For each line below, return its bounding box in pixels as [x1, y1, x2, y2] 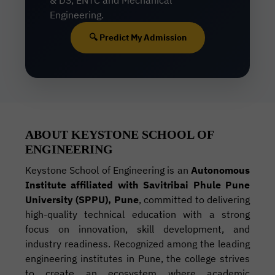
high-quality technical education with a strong [25, 208, 250, 220]
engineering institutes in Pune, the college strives [25, 252, 250, 265]
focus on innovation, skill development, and [25, 223, 250, 235]
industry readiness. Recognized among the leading [25, 238, 250, 250]
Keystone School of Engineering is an [25, 164, 191, 176]
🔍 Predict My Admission [88, 32, 187, 43]
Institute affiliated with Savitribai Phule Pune [25, 179, 250, 191]
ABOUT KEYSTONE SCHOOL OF [25, 128, 214, 141]
